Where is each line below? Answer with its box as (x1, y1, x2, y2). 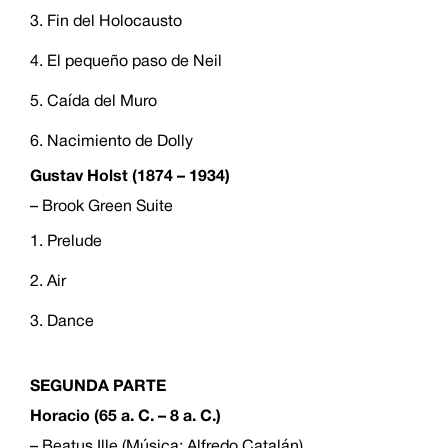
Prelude (47, 235, 102, 250)
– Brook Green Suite (30, 200, 177, 215)
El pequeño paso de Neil (47, 55, 222, 70)
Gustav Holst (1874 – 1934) (30, 170, 230, 185)
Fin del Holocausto (47, 15, 182, 30)
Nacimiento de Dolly (47, 135, 193, 150)
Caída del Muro (47, 95, 157, 110)
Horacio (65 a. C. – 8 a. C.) (30, 410, 225, 425)
